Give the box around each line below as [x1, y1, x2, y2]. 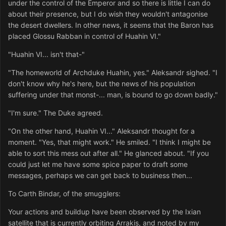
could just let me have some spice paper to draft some [8, 160, 188, 169]
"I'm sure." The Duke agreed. [8, 108, 103, 118]
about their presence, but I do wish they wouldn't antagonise [8, 10, 208, 19]
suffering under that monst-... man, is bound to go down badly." [8, 90, 218, 99]
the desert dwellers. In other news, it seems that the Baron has [8, 21, 213, 30]
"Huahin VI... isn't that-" [8, 50, 85, 59]
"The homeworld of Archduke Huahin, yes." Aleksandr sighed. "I [8, 68, 217, 77]
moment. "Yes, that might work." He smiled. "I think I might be [8, 138, 211, 147]
